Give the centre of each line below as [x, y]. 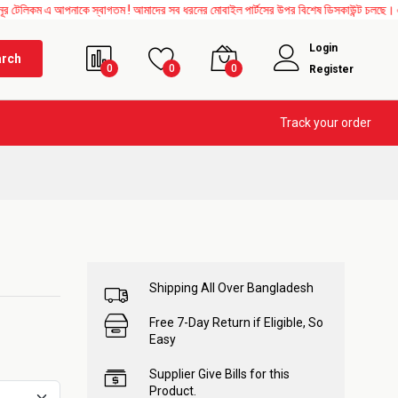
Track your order [326, 123]
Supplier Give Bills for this [219, 374]
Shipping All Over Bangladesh [231, 288]
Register [331, 69]
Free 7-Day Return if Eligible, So [236, 322]
